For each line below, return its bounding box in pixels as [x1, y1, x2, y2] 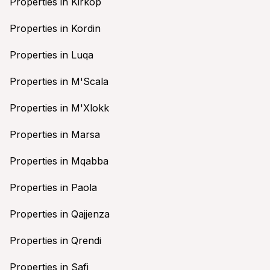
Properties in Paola [10, 181, 97, 194]
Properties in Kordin [10, 22, 101, 35]
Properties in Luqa [10, 49, 93, 61]
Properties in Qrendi [10, 234, 101, 247]
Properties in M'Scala [10, 75, 108, 88]
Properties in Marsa [10, 128, 100, 141]
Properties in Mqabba [10, 155, 108, 168]
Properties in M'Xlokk [10, 102, 109, 115]
